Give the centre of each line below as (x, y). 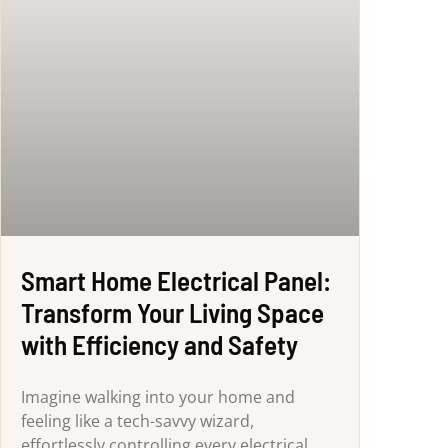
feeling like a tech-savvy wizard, (137, 420)
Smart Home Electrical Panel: (176, 279)
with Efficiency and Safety (159, 343)
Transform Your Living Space (172, 311)
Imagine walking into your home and (158, 396)
